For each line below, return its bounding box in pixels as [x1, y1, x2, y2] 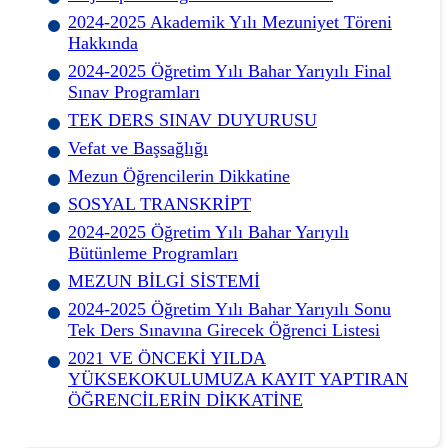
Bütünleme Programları [68, 242, 238, 263]
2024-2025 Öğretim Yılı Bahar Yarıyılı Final [68, 60, 391, 81]
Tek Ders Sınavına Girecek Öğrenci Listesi [68, 319, 380, 340]
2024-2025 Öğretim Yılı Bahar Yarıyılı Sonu [68, 298, 391, 319]
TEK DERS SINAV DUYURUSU [68, 109, 317, 130]
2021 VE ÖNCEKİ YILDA [68, 347, 266, 368]
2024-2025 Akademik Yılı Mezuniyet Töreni [68, 11, 392, 32]
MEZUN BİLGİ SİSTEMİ [68, 270, 260, 291]
